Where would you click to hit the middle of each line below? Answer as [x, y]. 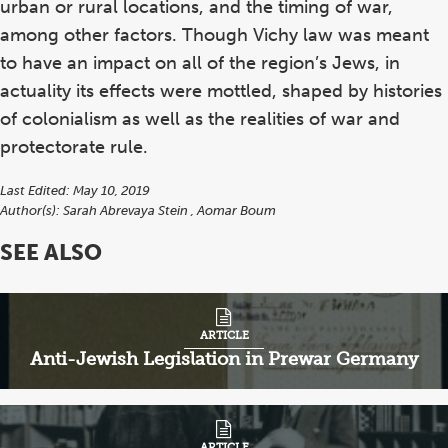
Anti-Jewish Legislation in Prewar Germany [224, 359]
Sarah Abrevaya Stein [127, 211]
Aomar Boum [236, 211]
